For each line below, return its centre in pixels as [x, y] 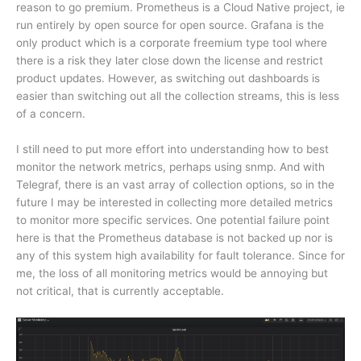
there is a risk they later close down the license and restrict [170, 60]
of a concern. [51, 113]
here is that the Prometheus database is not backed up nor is [174, 237]
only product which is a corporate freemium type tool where [172, 42]
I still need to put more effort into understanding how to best [172, 149]
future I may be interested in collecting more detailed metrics [174, 202]
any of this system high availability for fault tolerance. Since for [180, 255]
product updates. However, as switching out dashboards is [168, 78]
